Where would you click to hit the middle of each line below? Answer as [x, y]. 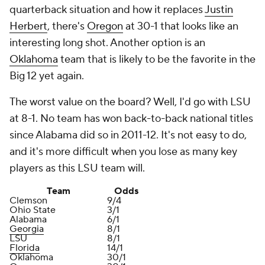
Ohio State [33, 210]
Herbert [28, 26]
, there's [67, 26]
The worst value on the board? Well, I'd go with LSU [130, 102]
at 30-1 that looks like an [181, 26]
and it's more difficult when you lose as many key [123, 152]
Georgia [27, 229]
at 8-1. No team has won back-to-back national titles [131, 119]
